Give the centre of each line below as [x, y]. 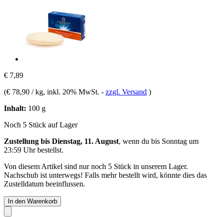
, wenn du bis [140, 141]
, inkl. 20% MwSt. [72, 92]
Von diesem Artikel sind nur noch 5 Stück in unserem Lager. [96, 166]
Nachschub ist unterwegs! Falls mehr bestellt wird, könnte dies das [105, 175]
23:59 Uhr [20, 150]
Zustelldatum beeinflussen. [45, 184]
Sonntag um [180, 141]
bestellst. [49, 150]
